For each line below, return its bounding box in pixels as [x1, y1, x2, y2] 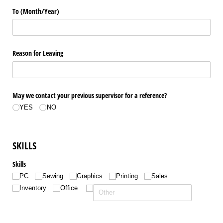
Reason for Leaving [12, 48, 63, 58]
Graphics [76, 172, 103, 180]
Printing [116, 172, 138, 180]
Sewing [42, 172, 63, 180]
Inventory [19, 184, 47, 192]
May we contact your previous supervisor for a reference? [12, 90, 167, 100]
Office [60, 184, 78, 192]
